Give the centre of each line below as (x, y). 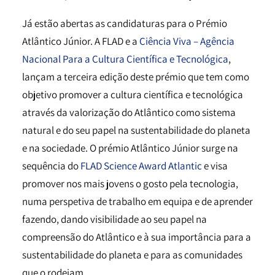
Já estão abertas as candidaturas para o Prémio (125, 23)
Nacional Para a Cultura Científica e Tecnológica (125, 59)
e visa (215, 166)
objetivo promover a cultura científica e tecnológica (133, 95)
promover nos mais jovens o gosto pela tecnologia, (130, 184)
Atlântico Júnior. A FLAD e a (81, 41)
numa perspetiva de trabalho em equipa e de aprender (137, 201)
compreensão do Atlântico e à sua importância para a (137, 237)
